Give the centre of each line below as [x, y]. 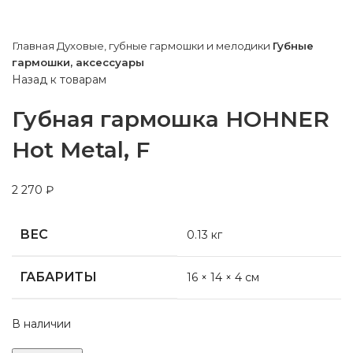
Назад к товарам [59, 80]
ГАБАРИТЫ [58, 277]
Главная [34, 46]
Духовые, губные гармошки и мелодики [165, 46]
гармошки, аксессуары [78, 63]
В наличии [41, 324]
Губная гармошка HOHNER [171, 119]
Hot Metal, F [81, 150]
